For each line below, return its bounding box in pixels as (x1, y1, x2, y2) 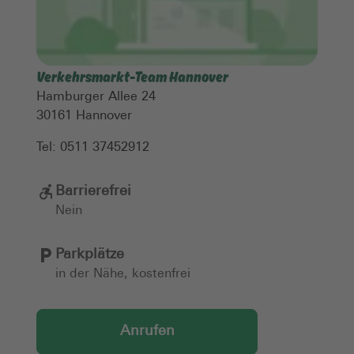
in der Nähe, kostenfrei (55, 268, 190, 281)
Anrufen (119, 324, 175, 340)
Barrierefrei (55, 184, 131, 200)
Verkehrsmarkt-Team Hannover (36, 67, 228, 86)
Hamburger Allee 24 (36, 91, 156, 104)
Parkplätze (55, 247, 124, 263)
